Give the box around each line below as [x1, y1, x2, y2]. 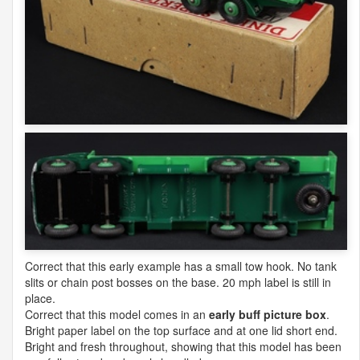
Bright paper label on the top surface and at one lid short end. [25, 321, 337, 338]
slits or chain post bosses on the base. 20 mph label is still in [25, 273, 331, 290]
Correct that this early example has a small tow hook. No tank [25, 257, 337, 274]
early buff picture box [209, 305, 326, 322]
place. [25, 289, 55, 306]
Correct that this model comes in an [25, 305, 209, 322]
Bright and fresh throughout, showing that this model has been [25, 337, 342, 354]
